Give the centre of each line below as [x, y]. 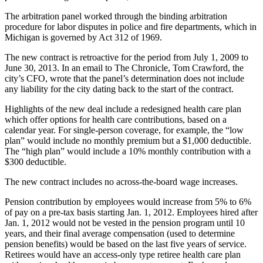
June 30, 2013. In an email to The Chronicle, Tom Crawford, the [124, 68]
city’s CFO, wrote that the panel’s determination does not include [124, 79]
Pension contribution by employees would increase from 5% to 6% [128, 202]
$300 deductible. [36, 162]
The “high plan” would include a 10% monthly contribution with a [128, 151]
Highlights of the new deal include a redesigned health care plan [123, 109]
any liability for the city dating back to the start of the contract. [119, 89]
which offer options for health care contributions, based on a [116, 120]
